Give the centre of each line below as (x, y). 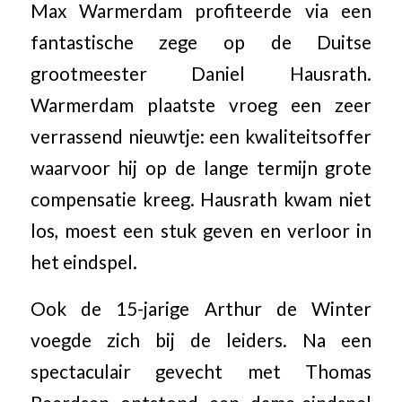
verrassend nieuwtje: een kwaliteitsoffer (201, 136)
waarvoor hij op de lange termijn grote (201, 167)
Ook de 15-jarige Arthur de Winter (201, 309)
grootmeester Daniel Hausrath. (201, 73)
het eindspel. (83, 262)
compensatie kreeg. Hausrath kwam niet (201, 199)
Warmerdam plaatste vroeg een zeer (201, 105)
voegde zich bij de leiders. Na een (201, 341)
